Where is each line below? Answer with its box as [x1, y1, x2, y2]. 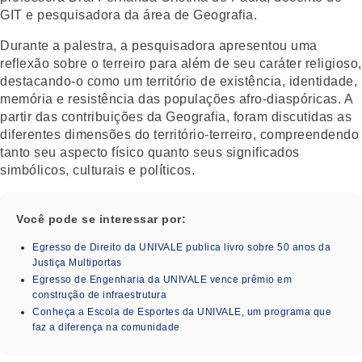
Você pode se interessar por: [16, 212, 186, 225]
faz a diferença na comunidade [32, 321, 180, 333]
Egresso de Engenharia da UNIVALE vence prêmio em [32, 273, 292, 285]
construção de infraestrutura [32, 288, 166, 301]
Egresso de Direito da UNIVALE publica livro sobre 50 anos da [32, 241, 330, 253]
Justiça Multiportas [32, 256, 122, 268]
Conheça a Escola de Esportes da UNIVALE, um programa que [32, 305, 331, 318]
